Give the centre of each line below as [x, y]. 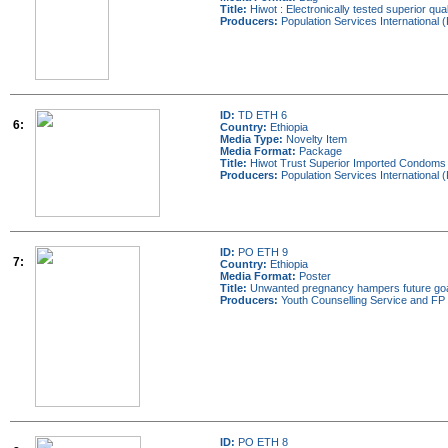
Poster [313, 276]
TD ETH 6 [261, 115]
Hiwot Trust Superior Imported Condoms [346, 163]
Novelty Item [315, 139]
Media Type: [251, 139]
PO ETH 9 [261, 252]
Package [319, 151]
